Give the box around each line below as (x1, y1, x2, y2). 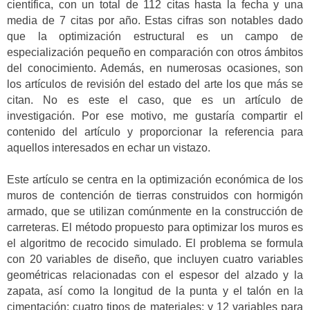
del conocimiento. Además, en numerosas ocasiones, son (7, 62, 303, 74)
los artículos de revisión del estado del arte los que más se (7, 77, 303, 90)
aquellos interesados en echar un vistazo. (7, 141, 210, 154)
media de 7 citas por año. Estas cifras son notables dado (7, 14, 303, 26)
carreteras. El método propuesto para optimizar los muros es (7, 221, 303, 234)
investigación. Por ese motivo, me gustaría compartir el (7, 109, 303, 122)
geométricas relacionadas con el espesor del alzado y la (7, 269, 303, 282)
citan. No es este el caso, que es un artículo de (7, 93, 303, 106)
